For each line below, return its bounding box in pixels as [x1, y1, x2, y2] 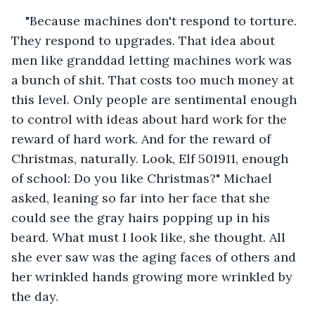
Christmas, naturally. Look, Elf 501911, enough [11, 150, 292, 167]
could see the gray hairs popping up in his [11, 209, 274, 226]
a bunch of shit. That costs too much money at [11, 71, 297, 88]
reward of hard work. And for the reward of [11, 130, 274, 147]
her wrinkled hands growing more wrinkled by [11, 268, 296, 285]
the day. [11, 288, 58, 304]
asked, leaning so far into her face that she [11, 189, 274, 206]
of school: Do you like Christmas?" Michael [11, 169, 276, 186]
